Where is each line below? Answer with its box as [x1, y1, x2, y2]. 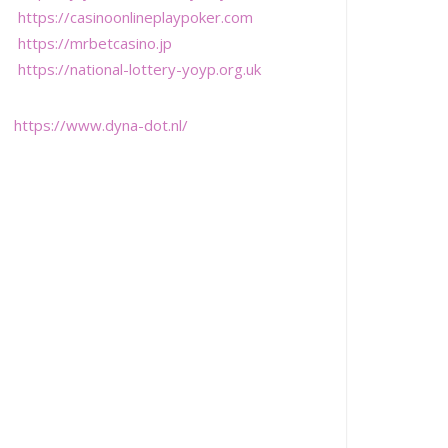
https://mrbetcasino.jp [18, 32, 173, 53]
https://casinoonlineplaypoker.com [18, 6, 254, 27]
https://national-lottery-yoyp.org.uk [18, 58, 262, 79]
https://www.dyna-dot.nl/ [13, 114, 188, 135]
